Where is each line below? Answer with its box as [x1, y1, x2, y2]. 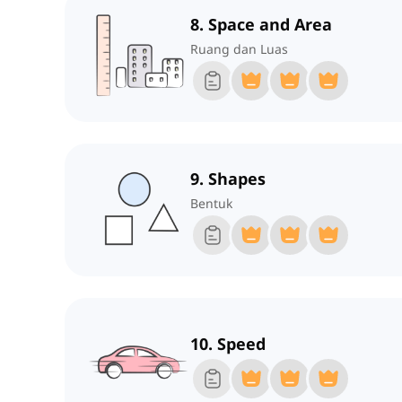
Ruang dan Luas [190, 40, 288, 58]
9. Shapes [190, 168, 266, 190]
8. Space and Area [190, 13, 332, 36]
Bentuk [190, 195, 232, 213]
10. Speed [190, 333, 266, 355]
